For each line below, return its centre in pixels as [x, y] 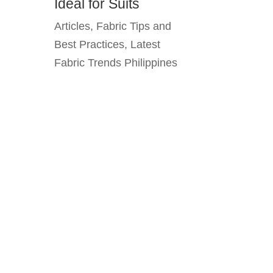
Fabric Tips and [134, 27]
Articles [73, 27]
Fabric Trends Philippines [116, 63]
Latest [146, 45]
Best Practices [90, 45]
